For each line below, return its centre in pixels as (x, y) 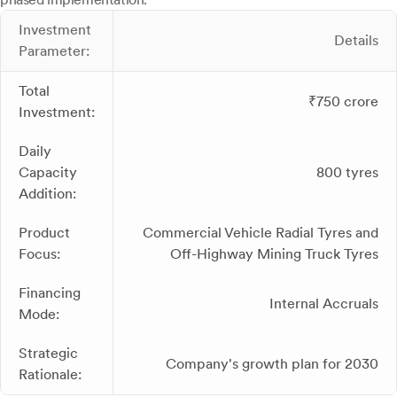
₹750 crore (343, 102)
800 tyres (347, 173)
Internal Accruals (324, 304)
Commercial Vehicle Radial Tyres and (261, 233)
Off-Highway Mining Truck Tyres (274, 254)
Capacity (48, 173)
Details (356, 41)
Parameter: (54, 51)
